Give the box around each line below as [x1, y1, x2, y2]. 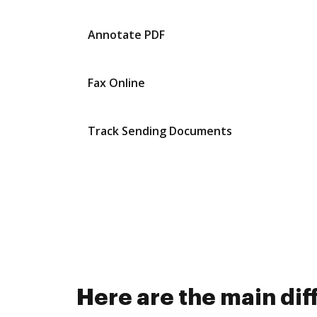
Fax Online [88, 75, 145, 91]
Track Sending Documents [88, 123, 232, 139]
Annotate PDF [88, 27, 165, 42]
